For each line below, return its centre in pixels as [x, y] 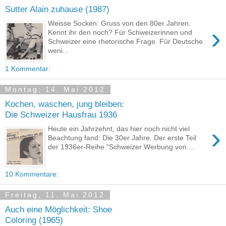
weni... [59, 51]
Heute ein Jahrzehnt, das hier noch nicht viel [119, 129]
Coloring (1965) [34, 220]
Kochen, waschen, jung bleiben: [65, 104]
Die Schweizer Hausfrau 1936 [61, 114]
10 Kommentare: [32, 174]
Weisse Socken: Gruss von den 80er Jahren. [120, 23]
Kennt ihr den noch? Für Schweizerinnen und [120, 33]
